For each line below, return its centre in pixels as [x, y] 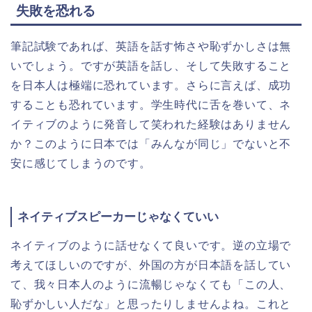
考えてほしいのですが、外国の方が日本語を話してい [151, 265]
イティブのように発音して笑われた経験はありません [151, 125]
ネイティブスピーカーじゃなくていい [118, 217]
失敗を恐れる [56, 11]
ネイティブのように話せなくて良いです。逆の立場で [151, 245]
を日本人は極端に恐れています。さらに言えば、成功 [151, 86]
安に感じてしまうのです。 [81, 164]
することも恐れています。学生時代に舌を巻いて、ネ [151, 105]
